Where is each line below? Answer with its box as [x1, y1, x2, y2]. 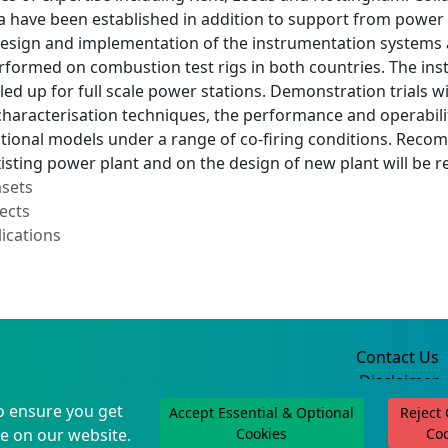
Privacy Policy [337, 394, 439, 416]
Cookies [236, 424, 288, 443]
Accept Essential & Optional [169, 403, 355, 422]
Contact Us [356, 346, 439, 368]
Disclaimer [359, 370, 439, 392]
